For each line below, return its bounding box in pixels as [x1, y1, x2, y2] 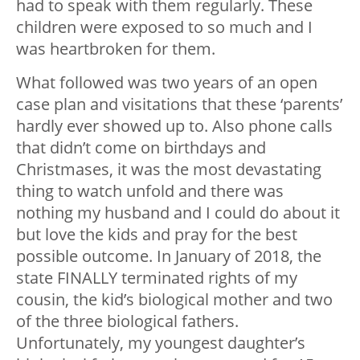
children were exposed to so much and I [16, 15, 313, 38]
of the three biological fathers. [16, 309, 239, 332]
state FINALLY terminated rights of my [16, 266, 297, 288]
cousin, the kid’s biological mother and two [16, 288, 333, 310]
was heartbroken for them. [16, 37, 215, 59]
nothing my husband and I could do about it [16, 201, 340, 223]
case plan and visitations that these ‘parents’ [16, 92, 342, 115]
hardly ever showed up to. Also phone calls [16, 114, 333, 137]
